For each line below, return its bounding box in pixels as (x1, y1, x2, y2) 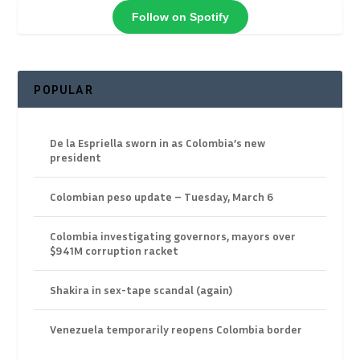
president (50, 150, 102, 165)
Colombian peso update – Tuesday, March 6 (50, 190, 274, 204)
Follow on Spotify (131, 10, 229, 23)
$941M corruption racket (50, 243, 179, 258)
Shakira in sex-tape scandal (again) (50, 283, 233, 297)
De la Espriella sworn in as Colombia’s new (50, 136, 266, 150)
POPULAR (34, 81, 93, 98)
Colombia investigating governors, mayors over (50, 229, 297, 243)
